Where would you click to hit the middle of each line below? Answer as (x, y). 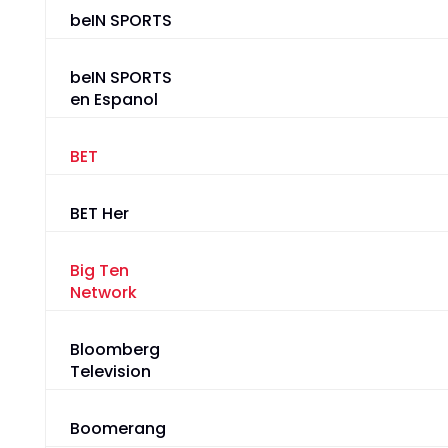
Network (103, 293)
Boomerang (117, 429)
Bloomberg (114, 350)
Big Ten (99, 271)
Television (110, 372)
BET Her (99, 214)
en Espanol (113, 100)
